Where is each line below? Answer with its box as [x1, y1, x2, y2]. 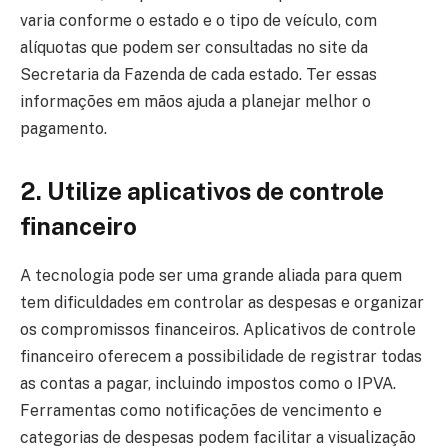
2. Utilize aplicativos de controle [20, 177, 384, 206]
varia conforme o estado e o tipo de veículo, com [20, 11, 377, 31]
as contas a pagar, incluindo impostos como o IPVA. [20, 374, 396, 394]
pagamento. [20, 119, 107, 139]
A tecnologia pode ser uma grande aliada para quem [20, 266, 402, 286]
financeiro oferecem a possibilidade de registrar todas [20, 347, 422, 367]
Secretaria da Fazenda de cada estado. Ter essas [20, 65, 377, 85]
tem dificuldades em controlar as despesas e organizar [20, 293, 424, 313]
